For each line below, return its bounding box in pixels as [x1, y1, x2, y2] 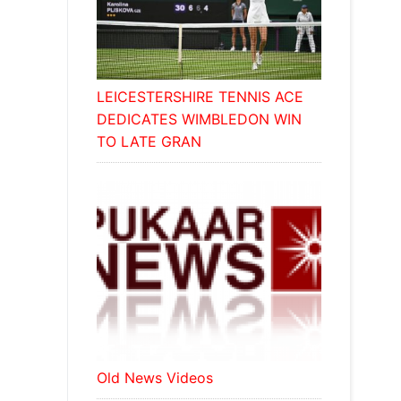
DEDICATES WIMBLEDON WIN [96, 110, 302, 129]
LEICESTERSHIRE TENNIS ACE [96, 88, 303, 107]
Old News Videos [96, 368, 213, 387]
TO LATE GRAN [96, 132, 201, 151]
